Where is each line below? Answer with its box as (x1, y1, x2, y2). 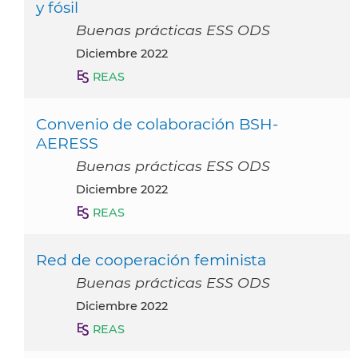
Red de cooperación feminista (36, 250, 266, 270)
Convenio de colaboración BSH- (36, 114, 278, 134)
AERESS (36, 133, 98, 153)
